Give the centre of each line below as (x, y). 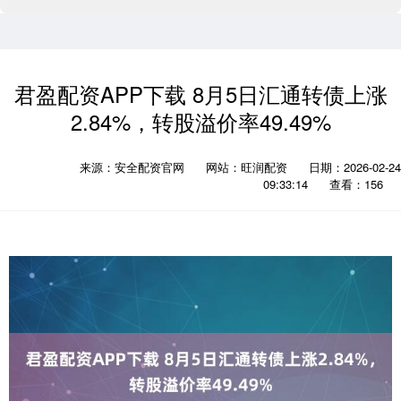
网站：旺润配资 (247, 167)
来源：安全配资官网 (134, 167)
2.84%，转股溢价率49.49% (200, 122)
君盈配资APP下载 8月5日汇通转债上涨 (200, 94)
